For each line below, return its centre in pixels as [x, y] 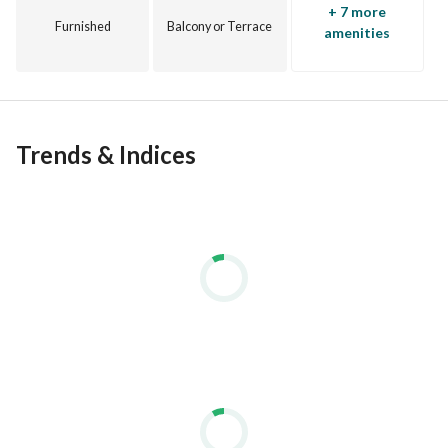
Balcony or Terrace [220, 26]
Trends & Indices [106, 154]
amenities [357, 32]
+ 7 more [357, 11]
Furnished [82, 26]
